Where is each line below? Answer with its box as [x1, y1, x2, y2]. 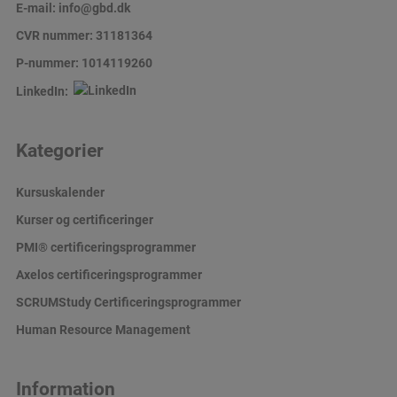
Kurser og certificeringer [15, 211, 153, 229]
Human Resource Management [15, 321, 191, 339]
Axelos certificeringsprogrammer [15, 266, 202, 284]
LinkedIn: [15, 82, 74, 100]
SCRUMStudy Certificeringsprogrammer [15, 293, 241, 311]
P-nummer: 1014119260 [15, 54, 152, 72]
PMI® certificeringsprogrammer [15, 238, 196, 256]
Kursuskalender [15, 183, 105, 201]
